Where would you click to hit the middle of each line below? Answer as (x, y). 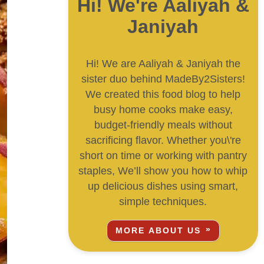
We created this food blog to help (163, 95)
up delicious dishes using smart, (163, 187)
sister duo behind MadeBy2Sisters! (163, 79)
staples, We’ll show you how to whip (163, 171)
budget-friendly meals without (163, 125)
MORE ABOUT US (159, 230)
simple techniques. (163, 202)
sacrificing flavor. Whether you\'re (163, 141)
